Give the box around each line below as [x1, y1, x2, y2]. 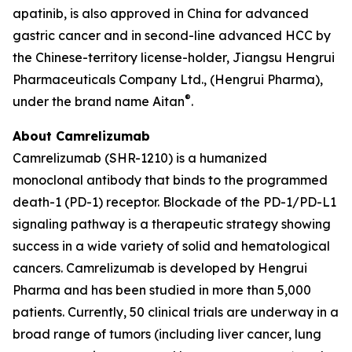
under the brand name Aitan [13, 93, 185, 109]
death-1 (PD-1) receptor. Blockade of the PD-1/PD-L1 [13, 194, 336, 210]
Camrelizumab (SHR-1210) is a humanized [13, 150, 267, 166]
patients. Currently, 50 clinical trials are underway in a [13, 304, 339, 320]
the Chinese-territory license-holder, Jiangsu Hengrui [13, 49, 335, 65]
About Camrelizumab [13, 128, 150, 144]
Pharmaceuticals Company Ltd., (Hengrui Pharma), [13, 71, 323, 87]
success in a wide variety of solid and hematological [13, 238, 330, 254]
